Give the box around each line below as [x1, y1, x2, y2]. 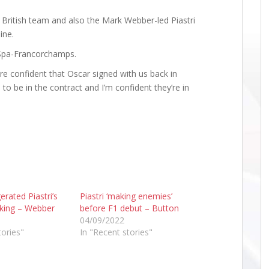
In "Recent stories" [79, 226, 153, 238]
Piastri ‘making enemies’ [79, 190, 172, 202]
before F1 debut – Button [79, 202, 179, 214]
